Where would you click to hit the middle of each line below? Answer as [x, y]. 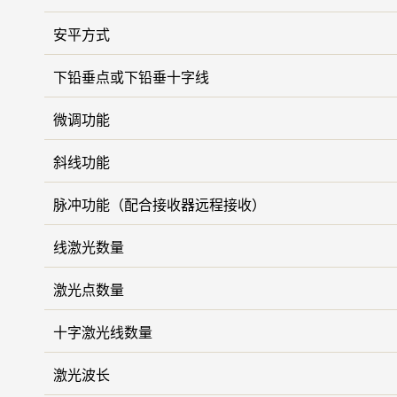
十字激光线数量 [103, 332]
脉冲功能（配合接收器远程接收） [160, 205]
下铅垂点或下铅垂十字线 [131, 77]
